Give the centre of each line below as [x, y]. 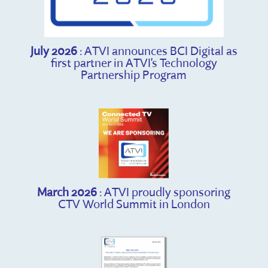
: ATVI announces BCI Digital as [157, 50]
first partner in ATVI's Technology [134, 62]
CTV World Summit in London [134, 203]
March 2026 [67, 191]
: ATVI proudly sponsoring [164, 191]
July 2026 [54, 50]
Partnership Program [134, 74]
